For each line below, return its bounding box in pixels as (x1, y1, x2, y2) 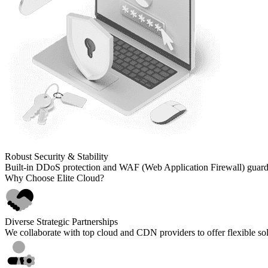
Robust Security (5, 151, 65, 162)
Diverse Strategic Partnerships (5, 216, 118, 227)
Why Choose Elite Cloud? (5, 172, 104, 183)
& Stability (68, 151, 108, 162)
